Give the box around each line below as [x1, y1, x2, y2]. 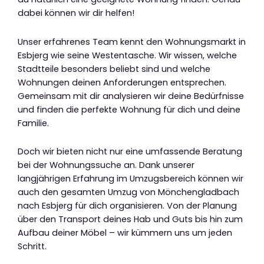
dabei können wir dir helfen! [18, 7, 134, 19]
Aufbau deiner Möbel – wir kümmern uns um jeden [18, 227, 232, 239]
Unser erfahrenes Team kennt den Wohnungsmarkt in [18, 35, 246, 48]
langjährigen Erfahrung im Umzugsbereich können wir [18, 173, 243, 185]
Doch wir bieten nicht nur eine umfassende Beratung [18, 146, 242, 158]
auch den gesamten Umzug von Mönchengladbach [18, 186, 239, 199]
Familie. [18, 117, 49, 129]
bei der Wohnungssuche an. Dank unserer [18, 159, 194, 171]
